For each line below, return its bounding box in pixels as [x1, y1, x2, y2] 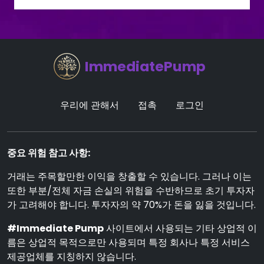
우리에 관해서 [60, 98, 119, 112]
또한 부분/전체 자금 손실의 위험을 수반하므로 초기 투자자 [7, 184, 255, 197]
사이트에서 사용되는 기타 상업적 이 [104, 222, 257, 235]
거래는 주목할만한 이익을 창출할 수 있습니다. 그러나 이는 [7, 170, 252, 183]
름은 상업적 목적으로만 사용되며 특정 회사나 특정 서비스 [7, 236, 250, 249]
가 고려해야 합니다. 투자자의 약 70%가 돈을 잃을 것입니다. [7, 198, 256, 212]
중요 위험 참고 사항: [7, 146, 90, 160]
